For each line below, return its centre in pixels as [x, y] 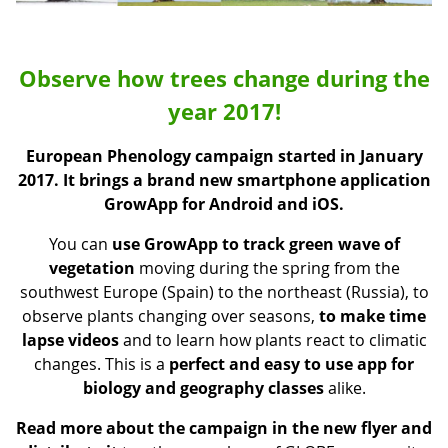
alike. [344, 387]
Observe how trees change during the [224, 77]
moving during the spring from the [267, 267]
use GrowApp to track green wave [245, 243]
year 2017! [224, 110]
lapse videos [70, 339]
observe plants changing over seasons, [168, 315]
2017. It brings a [82, 179]
